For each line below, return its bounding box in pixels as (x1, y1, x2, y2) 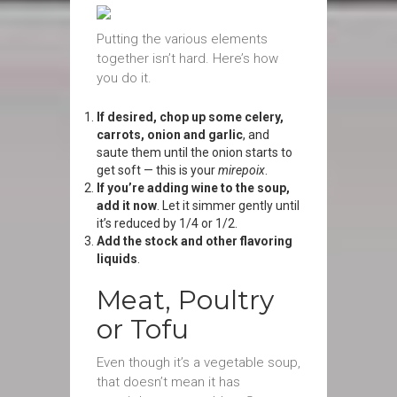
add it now (97, 198, 157, 213)
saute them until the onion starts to (97, 145, 292, 160)
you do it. (97, 70, 152, 86)
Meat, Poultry (97, 284, 274, 316)
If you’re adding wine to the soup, (97, 181, 290, 195)
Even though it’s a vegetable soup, (97, 354, 300, 370)
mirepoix (218, 163, 265, 177)
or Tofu (97, 313, 189, 346)
